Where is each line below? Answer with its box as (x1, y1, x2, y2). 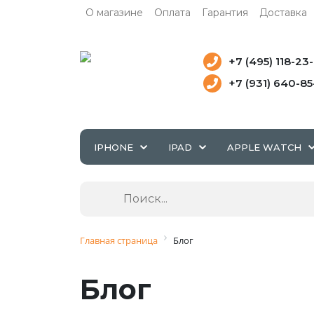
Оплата (154, 6, 191, 19)
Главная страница (80, 234, 158, 247)
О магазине (86, 6, 143, 19)
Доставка (259, 6, 307, 19)
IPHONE (94, 142, 133, 153)
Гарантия (202, 6, 248, 19)
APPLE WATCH (227, 142, 301, 153)
